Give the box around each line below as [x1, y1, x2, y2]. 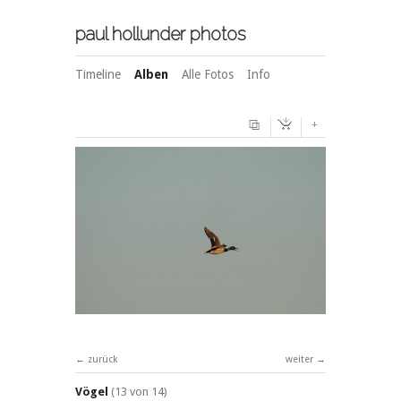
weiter [286, 354, 313, 366]
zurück [88, 354, 117, 366]
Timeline [75, 66, 121, 81]
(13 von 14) [111, 385, 167, 399]
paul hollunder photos [75, 23, 246, 45]
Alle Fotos [182, 66, 234, 81]
